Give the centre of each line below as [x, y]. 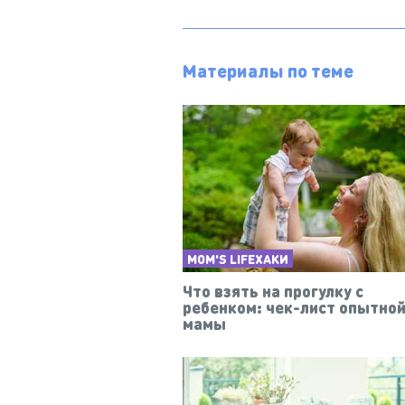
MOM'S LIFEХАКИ [238, 259]
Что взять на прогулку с [273, 291]
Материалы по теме [268, 70]
